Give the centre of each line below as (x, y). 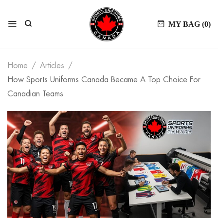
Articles (52, 66)
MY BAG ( (186, 24)
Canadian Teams (35, 94)
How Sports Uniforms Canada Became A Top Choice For (104, 80)
